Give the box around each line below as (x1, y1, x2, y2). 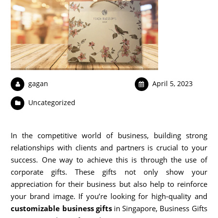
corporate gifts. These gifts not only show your (11, 166, 207, 177)
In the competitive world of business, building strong (11, 130, 207, 140)
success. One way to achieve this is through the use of (11, 154, 207, 164)
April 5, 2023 (152, 79, 193, 89)
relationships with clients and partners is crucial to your (11, 142, 207, 152)
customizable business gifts (11, 203, 112, 213)
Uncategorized (28, 98, 76, 108)
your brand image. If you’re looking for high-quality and (11, 191, 207, 201)
